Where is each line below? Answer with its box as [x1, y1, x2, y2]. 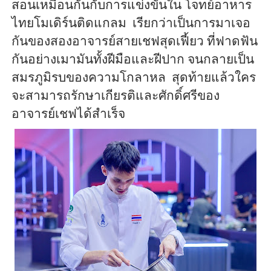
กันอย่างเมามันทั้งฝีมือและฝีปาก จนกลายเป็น [11, 50, 254, 68]
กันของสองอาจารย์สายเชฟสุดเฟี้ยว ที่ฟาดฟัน [11, 32, 258, 50]
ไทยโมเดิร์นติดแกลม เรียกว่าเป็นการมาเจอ [11, 14, 250, 31]
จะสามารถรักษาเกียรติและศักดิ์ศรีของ [11, 87, 220, 104]
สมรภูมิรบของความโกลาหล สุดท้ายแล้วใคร [11, 68, 256, 86]
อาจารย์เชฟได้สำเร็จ [11, 105, 128, 122]
